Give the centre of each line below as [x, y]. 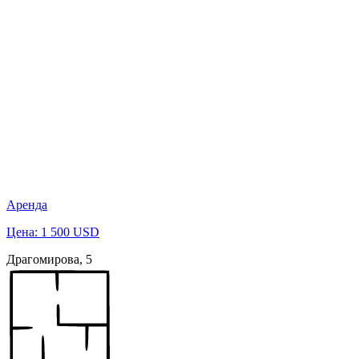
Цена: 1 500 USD [53, 232]
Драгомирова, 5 [49, 259]
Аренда [27, 204]
